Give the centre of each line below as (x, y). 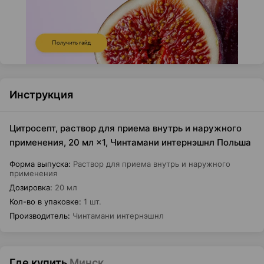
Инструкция (41, 95)
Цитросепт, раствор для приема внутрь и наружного (126, 128)
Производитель (39, 216)
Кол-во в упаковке (44, 202)
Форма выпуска (39, 164)
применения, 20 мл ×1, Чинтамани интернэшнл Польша (130, 142)
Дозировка (30, 187)
